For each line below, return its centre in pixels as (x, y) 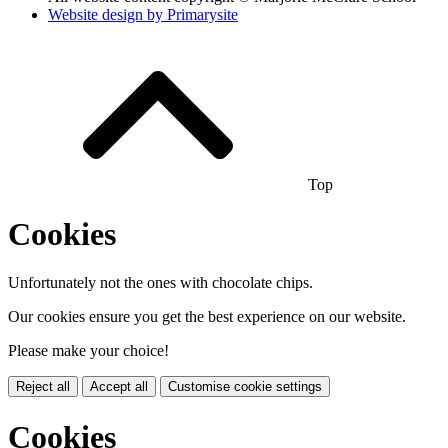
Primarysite (202, 15)
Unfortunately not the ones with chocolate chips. (160, 283)
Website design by (107, 15)
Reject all (43, 387)
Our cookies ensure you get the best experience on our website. (207, 317)
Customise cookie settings (245, 387)
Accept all (119, 387)
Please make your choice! (88, 351)
